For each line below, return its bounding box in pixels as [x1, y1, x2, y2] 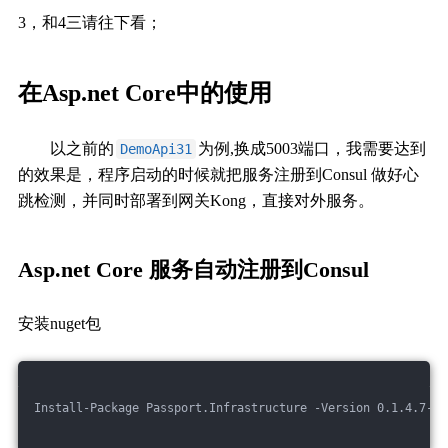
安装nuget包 [18, 315, 101, 333]
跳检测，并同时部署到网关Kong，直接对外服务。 [18, 192, 374, 210]
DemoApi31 [120, 141, 192, 158]
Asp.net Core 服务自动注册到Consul [18, 257, 369, 283]
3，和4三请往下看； [18, 14, 162, 32]
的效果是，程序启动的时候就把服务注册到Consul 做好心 [18, 166, 419, 184]
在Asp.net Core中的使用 [18, 80, 272, 107]
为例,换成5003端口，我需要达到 [198, 140, 426, 158]
